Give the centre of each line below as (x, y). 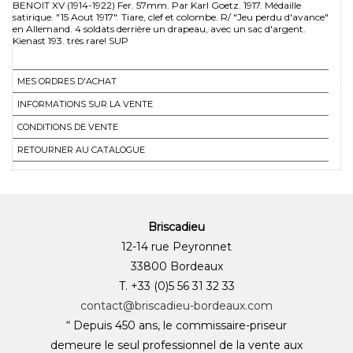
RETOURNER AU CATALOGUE (81, 149)
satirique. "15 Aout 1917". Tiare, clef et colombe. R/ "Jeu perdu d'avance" (171, 17)
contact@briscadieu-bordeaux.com (176, 305)
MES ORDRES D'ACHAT (67, 81)
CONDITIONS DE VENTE (68, 126)
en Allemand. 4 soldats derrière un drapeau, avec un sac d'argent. (159, 28)
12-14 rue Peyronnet (176, 246)
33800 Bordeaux (176, 266)
